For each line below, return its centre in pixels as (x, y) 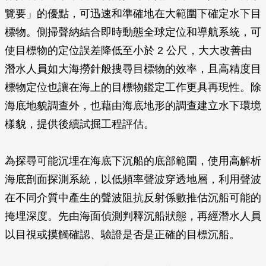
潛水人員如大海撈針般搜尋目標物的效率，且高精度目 (133, 69)
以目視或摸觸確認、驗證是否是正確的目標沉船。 (122, 235)
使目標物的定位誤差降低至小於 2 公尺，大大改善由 (128, 50)
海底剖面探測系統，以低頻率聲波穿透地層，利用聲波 (133, 179)
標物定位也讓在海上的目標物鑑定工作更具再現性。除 (133, 87)
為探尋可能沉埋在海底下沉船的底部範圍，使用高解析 (133, 161)
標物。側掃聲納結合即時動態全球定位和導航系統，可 (133, 32)
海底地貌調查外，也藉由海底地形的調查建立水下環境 (133, 106)
